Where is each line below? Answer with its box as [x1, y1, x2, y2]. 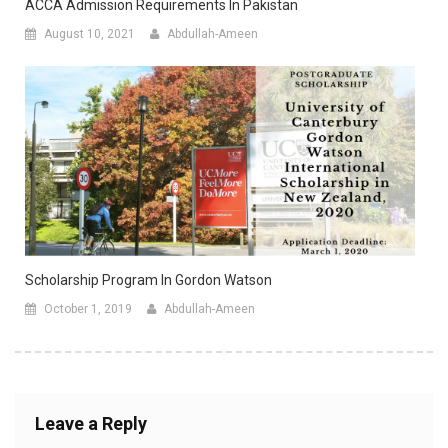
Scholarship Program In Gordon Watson [25, 271, 272, 288]
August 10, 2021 [44, 26, 135, 41]
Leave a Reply [35, 412, 147, 434]
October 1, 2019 [44, 301, 132, 316]
